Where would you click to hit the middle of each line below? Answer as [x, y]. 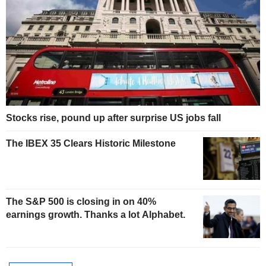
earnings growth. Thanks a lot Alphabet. [96, 215]
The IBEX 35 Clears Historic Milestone [91, 144]
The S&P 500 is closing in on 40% [81, 202]
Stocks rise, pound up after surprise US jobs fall [113, 118]
